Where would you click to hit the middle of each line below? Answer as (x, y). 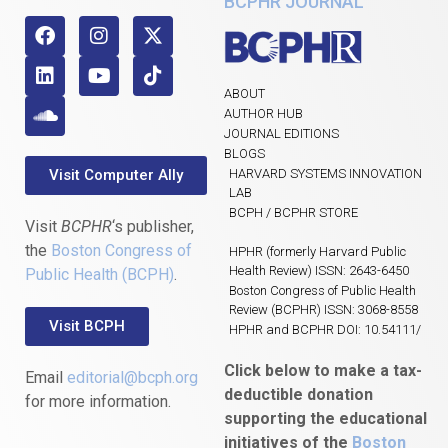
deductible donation (298, 394)
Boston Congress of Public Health (322, 290)
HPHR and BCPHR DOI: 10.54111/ (325, 329)
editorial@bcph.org (132, 377)
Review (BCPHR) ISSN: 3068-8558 (323, 309)
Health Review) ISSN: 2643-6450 (319, 270)
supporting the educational (325, 418)
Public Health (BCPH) (99, 274)
